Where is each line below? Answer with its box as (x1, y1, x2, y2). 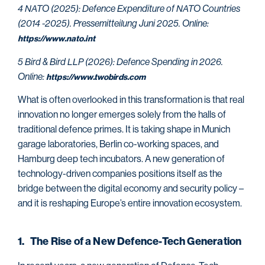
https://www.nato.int (18, 35, 95, 44)
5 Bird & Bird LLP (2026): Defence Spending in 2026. (18, 56, 223, 67)
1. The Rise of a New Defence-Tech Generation (18, 235, 242, 248)
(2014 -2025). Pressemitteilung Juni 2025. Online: (18, 18, 209, 30)
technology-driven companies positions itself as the (18, 168, 222, 180)
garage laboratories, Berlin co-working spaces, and (18, 138, 219, 150)
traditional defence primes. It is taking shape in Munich (18, 124, 230, 135)
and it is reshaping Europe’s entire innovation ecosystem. (18, 198, 242, 209)
